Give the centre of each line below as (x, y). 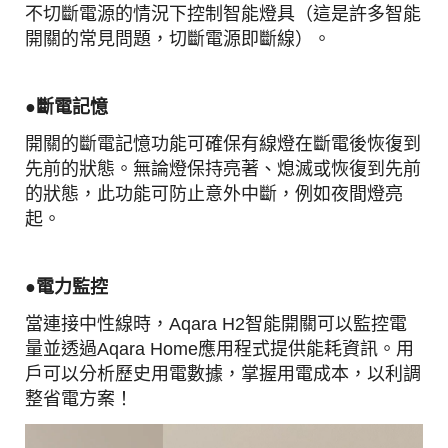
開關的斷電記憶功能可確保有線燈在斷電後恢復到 (223, 144)
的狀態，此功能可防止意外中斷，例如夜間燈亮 (214, 194)
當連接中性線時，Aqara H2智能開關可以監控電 (216, 324)
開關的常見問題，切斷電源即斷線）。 (178, 39)
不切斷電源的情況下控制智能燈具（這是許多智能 (223, 14)
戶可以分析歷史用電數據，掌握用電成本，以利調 (223, 374)
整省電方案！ (79, 399)
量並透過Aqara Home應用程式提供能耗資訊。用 (219, 349)
